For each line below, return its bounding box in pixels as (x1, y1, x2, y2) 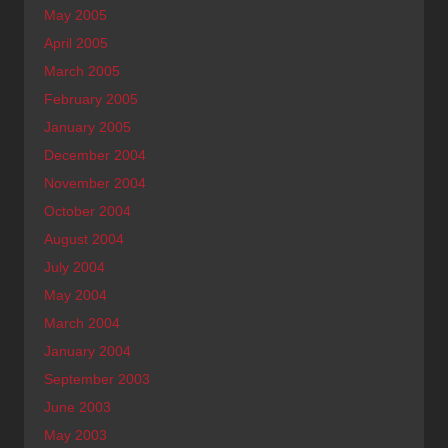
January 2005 (44, 118, 131, 135)
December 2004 (44, 146, 146, 163)
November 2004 (44, 174, 146, 191)
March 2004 (44, 314, 120, 331)
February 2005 (44, 90, 138, 107)
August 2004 (44, 230, 124, 247)
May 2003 (44, 426, 107, 443)
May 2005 (44, 6, 107, 23)
